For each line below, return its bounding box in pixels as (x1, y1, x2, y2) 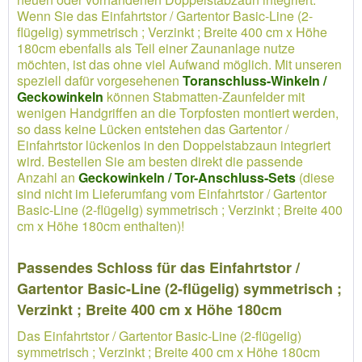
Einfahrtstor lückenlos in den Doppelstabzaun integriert (17, 136, 330, 154)
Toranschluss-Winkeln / (183, 71, 326, 90)
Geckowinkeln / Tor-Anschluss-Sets (78, 168, 296, 187)
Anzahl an (17, 168, 78, 187)
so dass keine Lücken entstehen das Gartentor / (17, 120, 288, 138)
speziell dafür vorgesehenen (17, 71, 183, 90)
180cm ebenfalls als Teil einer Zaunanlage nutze (17, 39, 295, 57)
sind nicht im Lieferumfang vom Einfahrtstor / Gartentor (17, 184, 326, 203)
